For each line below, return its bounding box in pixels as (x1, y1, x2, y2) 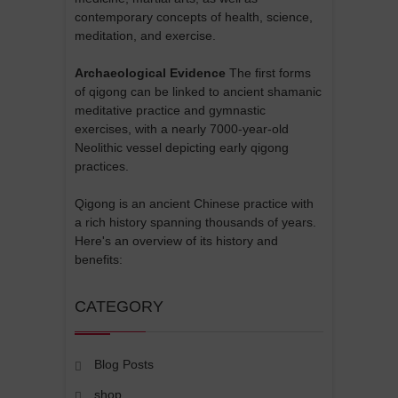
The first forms (226, 66, 311, 81)
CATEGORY (75, 298, 163, 316)
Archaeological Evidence (75, 66, 226, 81)
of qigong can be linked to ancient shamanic (75, 84, 322, 99)
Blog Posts (94, 357, 154, 372)
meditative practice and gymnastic (75, 103, 266, 118)
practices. (75, 159, 129, 174)
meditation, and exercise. (75, 28, 216, 44)
